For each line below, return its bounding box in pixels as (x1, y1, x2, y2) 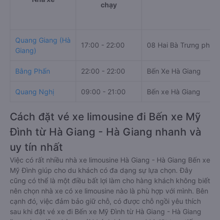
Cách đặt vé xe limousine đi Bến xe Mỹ (10, 110, 201, 123)
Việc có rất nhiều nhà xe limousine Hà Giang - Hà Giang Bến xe (10, 156, 210, 164)
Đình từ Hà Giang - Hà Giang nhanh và (10, 126, 201, 138)
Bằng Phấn (15, 67, 50, 75)
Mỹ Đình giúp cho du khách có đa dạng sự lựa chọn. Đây (10, 166, 192, 174)
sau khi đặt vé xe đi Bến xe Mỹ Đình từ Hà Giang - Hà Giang (10, 207, 201, 216)
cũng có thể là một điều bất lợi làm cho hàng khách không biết (10, 176, 210, 185)
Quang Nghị (15, 87, 54, 96)
